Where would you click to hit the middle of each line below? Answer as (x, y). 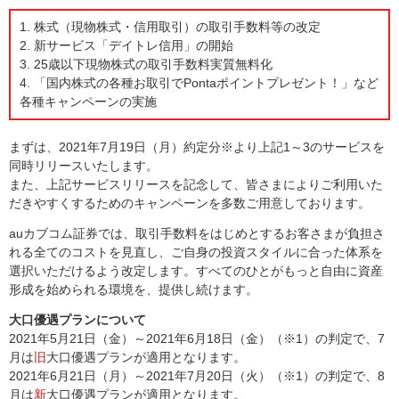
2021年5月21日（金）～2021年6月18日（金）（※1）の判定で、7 (197, 338)
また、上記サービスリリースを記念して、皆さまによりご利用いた (196, 184)
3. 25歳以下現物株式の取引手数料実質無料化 (146, 64)
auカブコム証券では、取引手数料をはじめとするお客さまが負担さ (197, 233)
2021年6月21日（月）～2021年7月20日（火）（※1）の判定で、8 (197, 376)
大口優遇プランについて (77, 320)
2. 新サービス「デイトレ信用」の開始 (126, 45)
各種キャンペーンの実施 (88, 102)
